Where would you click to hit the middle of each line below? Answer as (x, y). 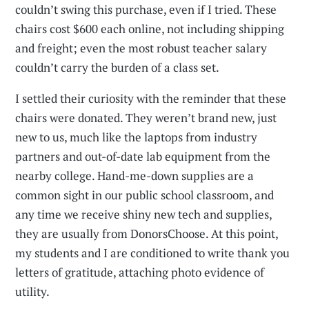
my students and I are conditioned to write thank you (153, 253)
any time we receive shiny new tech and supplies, (144, 215)
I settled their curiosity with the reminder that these (151, 99)
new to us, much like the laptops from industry (137, 137)
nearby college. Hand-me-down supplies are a (135, 176)
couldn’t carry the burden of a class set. (118, 68)
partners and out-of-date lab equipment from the (143, 157)
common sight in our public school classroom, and (145, 195)
